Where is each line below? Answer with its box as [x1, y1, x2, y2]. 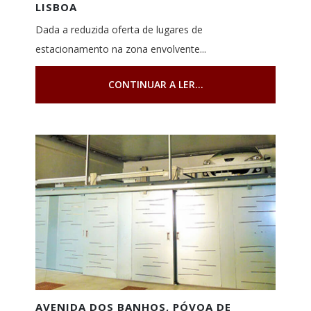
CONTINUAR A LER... [108, 78, 203, 92]
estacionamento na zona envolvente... [35, 42, 206, 56]
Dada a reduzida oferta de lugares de [35, 23, 203, 37]
